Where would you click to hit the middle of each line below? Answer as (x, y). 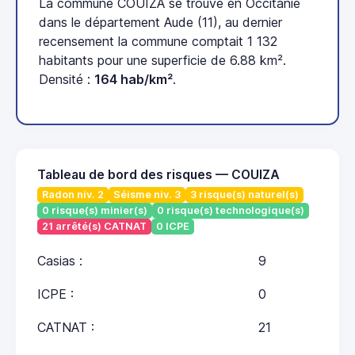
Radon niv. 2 (73, 195)
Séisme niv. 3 (147, 195)
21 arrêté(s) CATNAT (94, 226)
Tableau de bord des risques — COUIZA (158, 175)
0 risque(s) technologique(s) (231, 211)
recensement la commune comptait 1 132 (158, 42)
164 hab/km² (134, 80)
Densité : (67, 80)
